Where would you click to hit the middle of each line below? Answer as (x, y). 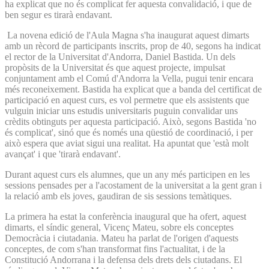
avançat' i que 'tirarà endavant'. (63, 154)
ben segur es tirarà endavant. (59, 14)
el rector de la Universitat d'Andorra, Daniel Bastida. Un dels (120, 56)
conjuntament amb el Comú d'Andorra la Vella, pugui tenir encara (129, 78)
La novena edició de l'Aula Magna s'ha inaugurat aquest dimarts (127, 35)
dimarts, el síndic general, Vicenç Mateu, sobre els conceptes (119, 227)
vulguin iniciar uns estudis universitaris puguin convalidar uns (121, 110)
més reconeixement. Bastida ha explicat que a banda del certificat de (133, 89)
